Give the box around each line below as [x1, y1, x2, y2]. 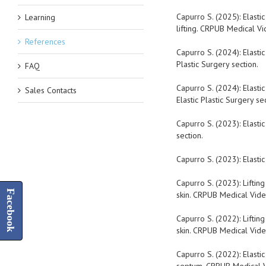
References [25, 36, 65, 47]
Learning [25, 12, 55, 23]
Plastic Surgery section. [176, 59, 258, 69]
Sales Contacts [25, 85, 77, 96]
